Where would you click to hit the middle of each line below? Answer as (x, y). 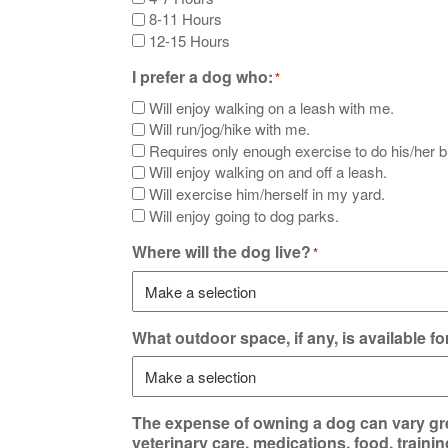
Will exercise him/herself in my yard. (267, 193)
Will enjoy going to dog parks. (244, 215)
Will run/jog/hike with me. (229, 129)
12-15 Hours (189, 40)
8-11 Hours (185, 19)
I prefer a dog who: (202, 76)
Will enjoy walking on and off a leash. (268, 172)
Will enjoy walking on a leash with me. (271, 107)
